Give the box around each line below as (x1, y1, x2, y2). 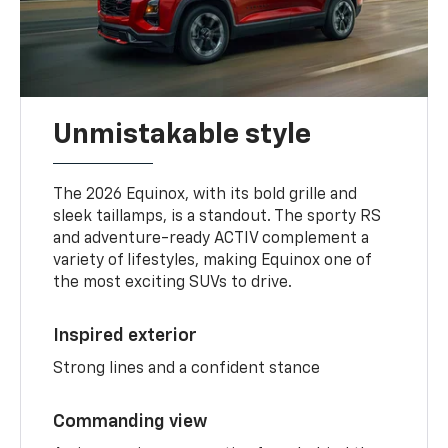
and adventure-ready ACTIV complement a (53, 231, 370, 248)
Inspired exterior (53, 327, 198, 346)
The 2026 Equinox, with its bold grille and (53, 187, 358, 204)
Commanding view (53, 413, 208, 432)
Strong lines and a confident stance (53, 361, 321, 378)
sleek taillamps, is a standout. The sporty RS (53, 209, 382, 226)
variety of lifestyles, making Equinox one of (53, 253, 372, 270)
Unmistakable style (53, 121, 312, 150)
